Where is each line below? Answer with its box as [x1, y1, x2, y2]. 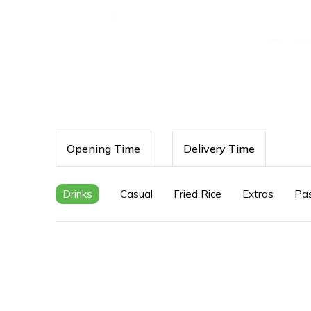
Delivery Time [183, 142, 255, 155]
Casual [120, 187, 153, 201]
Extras [242, 187, 274, 201]
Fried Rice [174, 187, 221, 201]
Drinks [62, 187, 92, 201]
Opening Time [67, 142, 140, 155]
